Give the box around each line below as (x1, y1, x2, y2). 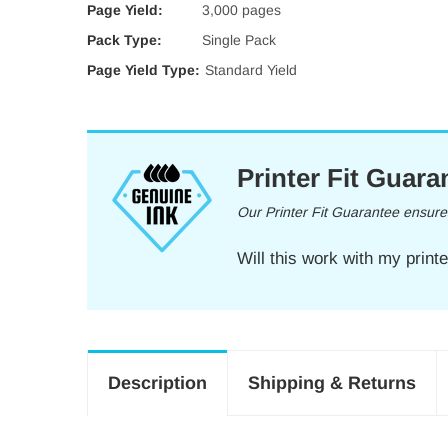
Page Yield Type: (87, 62, 200, 78)
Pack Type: (87, 32, 162, 48)
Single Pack (202, 32, 276, 48)
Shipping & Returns (248, 373, 416, 393)
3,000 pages (202, 2, 281, 18)
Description (108, 373, 207, 393)
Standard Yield (205, 62, 297, 78)
